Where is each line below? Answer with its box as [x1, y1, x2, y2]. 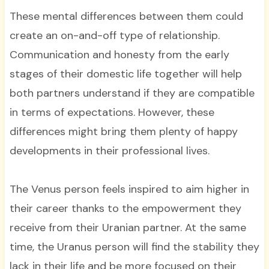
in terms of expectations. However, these [9, 104, 214, 119]
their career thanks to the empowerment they [9, 201, 241, 216]
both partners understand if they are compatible [9, 85, 255, 100]
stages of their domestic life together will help [9, 66, 242, 81]
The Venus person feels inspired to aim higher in [9, 181, 249, 196]
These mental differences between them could [9, 8, 243, 23]
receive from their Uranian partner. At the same [9, 220, 246, 235]
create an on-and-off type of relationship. [9, 28, 220, 43]
